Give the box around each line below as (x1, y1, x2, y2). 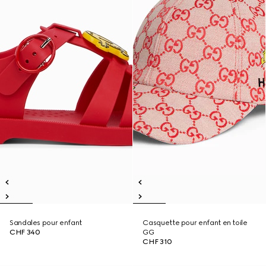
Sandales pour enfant (9, 218, 82, 227)
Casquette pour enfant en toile (142, 218, 248, 227)
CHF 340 (9, 228, 40, 236)
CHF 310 (142, 237, 172, 246)
